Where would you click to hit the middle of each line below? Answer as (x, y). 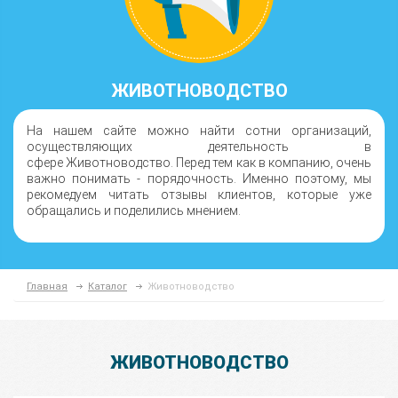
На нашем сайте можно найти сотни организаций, (199, 131)
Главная (47, 287)
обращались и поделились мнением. (134, 211)
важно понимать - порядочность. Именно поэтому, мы (199, 179)
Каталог (107, 287)
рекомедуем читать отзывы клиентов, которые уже (199, 195)
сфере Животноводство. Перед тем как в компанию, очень (199, 163)
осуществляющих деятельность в (199, 147)
